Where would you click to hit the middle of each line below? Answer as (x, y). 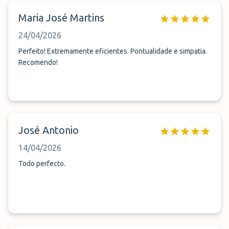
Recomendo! (38, 62)
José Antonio (49, 130)
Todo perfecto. (42, 164)
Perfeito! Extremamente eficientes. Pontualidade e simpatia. (113, 51)
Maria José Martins (61, 18)
